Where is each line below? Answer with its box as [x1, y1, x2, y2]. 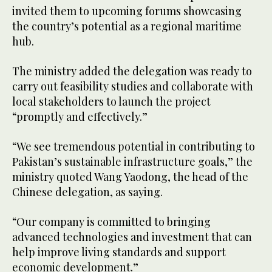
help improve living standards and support [12, 245, 226, 260]
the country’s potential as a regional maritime [12, 19, 242, 34]
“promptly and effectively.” [12, 109, 148, 124]
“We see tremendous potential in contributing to [12, 139, 255, 154]
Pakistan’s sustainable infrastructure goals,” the [12, 154, 253, 169]
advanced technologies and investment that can [12, 229, 252, 245]
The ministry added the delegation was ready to [12, 64, 252, 79]
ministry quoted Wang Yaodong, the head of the [12, 169, 248, 185]
